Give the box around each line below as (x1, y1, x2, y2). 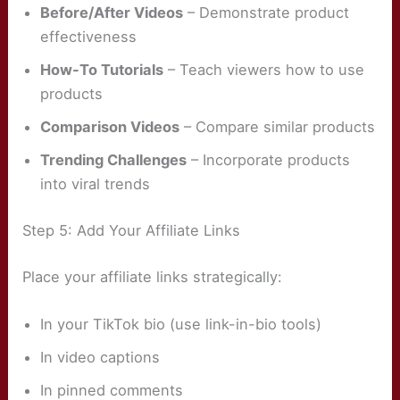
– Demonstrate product (183, 4, 350, 22)
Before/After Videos (40, 4, 184, 22)
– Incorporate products (187, 151, 351, 170)
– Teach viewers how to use (163, 61, 365, 79)
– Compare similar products (179, 118, 376, 137)
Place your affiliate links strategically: (22, 267, 283, 286)
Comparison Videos (40, 118, 180, 137)
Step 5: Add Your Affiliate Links (22, 221, 241, 239)
